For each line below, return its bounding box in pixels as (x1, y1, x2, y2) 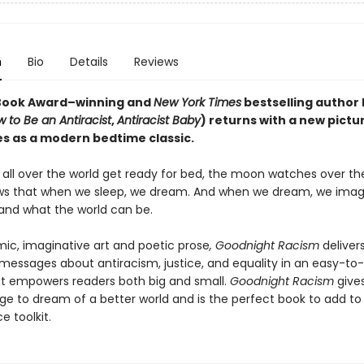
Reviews (133, 54, 179, 70)
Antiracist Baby (116, 112, 201, 128)
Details (69, 54, 108, 70)
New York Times (153, 94, 241, 110)
